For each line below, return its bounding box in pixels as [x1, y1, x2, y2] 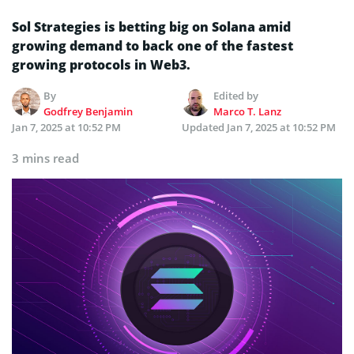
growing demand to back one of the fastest [12, 36, 293, 55]
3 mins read [12, 149, 79, 166]
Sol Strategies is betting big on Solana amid [12, 17, 291, 36]
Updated [182, 119, 227, 134]
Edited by [213, 88, 259, 103]
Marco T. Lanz [213, 104, 282, 119]
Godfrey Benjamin [43, 104, 134, 119]
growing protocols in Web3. [12, 55, 190, 73]
